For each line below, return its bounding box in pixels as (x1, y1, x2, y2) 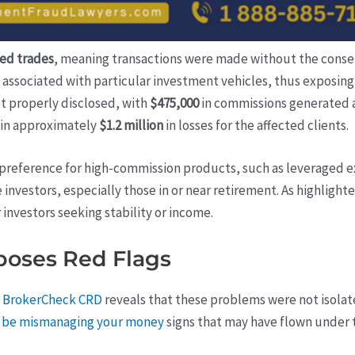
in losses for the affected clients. (163, 116, 349, 135)
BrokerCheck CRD (2, 290, 102, 308)
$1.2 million (99, 116, 163, 135)
